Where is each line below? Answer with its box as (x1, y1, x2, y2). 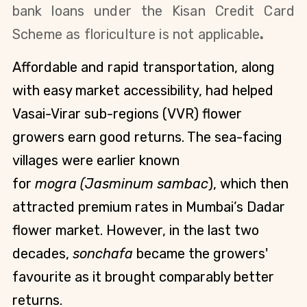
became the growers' (136, 245, 268, 262)
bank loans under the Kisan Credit (12, 2, 265, 19)
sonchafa (73, 245, 133, 262)
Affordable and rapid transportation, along (12, 58, 275, 75)
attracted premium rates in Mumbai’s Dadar (12, 198, 285, 215)
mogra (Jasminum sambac (35, 175, 208, 192)
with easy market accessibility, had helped (12, 82, 273, 99)
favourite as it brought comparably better (12, 268, 274, 285)
